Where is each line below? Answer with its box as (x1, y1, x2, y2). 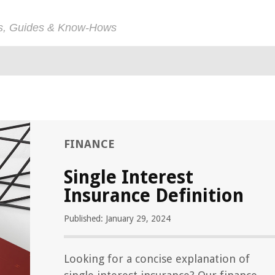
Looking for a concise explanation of (64, 252, 250, 265)
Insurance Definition (64, 185, 244, 206)
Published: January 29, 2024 (64, 214, 171, 223)
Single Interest (64, 166, 193, 188)
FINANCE (64, 137, 115, 150)
